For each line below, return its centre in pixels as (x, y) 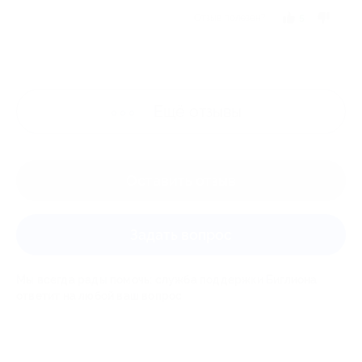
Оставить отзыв (181, 181)
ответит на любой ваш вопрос (99, 296)
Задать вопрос (181, 235)
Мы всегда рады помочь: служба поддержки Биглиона (167, 280)
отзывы (215, 112)
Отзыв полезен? (229, 18)
